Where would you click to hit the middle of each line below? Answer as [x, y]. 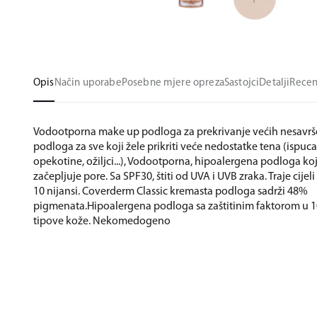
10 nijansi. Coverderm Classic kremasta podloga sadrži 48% [171, 192]
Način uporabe [88, 83]
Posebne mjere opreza [173, 83]
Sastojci [242, 83]
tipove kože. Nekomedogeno [102, 221]
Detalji [275, 83]
